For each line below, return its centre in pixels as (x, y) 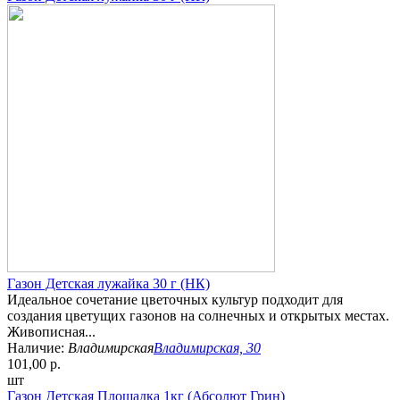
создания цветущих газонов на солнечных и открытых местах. (198, 316)
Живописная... (51, 332)
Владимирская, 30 (207, 348)
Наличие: (37, 348)
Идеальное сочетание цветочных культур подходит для (175, 300)
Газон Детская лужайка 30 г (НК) (108, 284)
